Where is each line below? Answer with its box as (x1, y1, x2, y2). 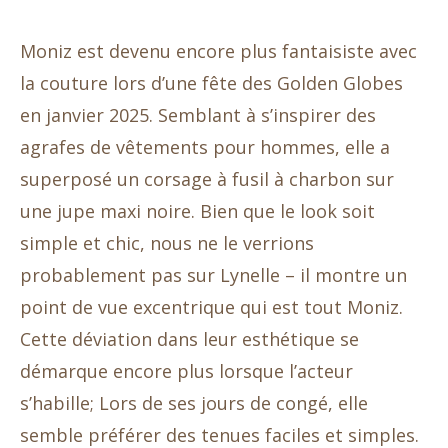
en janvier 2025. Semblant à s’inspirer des (20, 103, 376, 128)
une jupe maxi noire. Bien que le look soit (20, 199, 375, 224)
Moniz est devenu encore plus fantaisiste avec (20, 39, 417, 64)
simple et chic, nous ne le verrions (20, 231, 314, 256)
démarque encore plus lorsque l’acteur (20, 359, 353, 384)
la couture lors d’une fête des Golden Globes (20, 71, 403, 96)
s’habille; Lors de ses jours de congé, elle (20, 391, 368, 416)
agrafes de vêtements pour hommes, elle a (20, 135, 390, 160)
